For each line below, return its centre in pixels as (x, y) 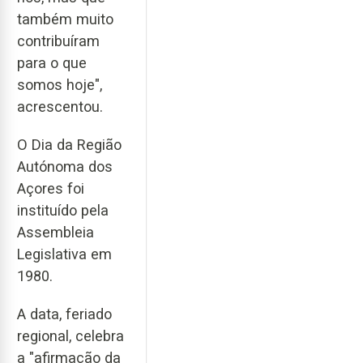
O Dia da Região (69, 144)
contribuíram (58, 41)
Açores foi (51, 188)
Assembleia (56, 232)
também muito (65, 19)
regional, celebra (70, 335)
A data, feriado (64, 314)
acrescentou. (60, 107)
